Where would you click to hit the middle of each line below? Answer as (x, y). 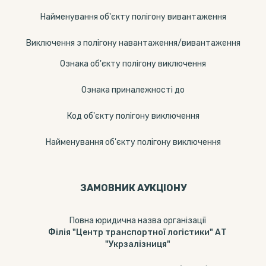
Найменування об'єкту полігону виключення (133, 142)
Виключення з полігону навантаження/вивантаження (133, 43)
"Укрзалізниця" (137, 244)
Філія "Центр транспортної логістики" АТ (137, 232)
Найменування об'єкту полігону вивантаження (133, 17)
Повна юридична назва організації (137, 221)
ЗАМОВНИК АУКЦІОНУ (133, 188)
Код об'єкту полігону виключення (133, 116)
